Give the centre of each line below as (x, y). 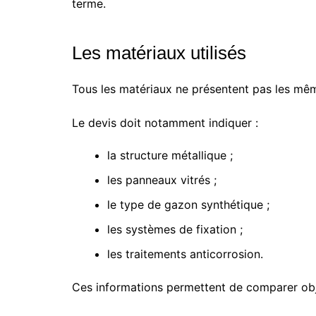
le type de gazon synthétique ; (188, 205)
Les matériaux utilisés (159, 53)
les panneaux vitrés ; (162, 180)
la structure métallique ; (170, 155)
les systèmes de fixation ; (175, 229)
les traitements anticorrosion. (185, 254)
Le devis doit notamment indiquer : (165, 123)
